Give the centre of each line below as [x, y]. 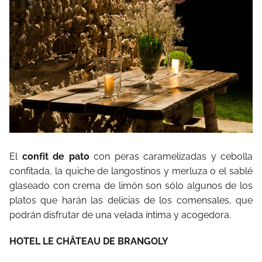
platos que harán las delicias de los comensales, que [131, 200]
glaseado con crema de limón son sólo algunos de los [131, 185]
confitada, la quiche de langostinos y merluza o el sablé [131, 171]
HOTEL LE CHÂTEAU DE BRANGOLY [89, 241]
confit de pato [56, 156]
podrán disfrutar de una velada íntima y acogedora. [120, 215]
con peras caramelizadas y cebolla [171, 156]
